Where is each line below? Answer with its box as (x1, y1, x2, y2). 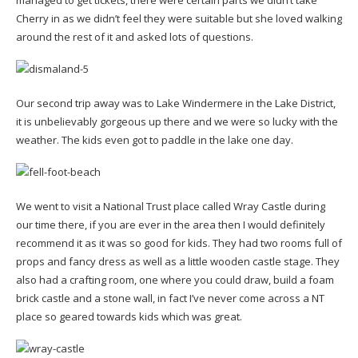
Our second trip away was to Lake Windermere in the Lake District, (16, 95, 336, 110)
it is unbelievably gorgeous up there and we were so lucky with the (16, 113, 338, 129)
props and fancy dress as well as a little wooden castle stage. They (16, 253, 340, 268)
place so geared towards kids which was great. (16, 308, 242, 324)
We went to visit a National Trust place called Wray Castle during (16, 198, 325, 213)
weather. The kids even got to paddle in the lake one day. (16, 132, 293, 147)
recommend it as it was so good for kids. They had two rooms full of (16, 235, 342, 250)
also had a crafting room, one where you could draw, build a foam (16, 272, 334, 287)
